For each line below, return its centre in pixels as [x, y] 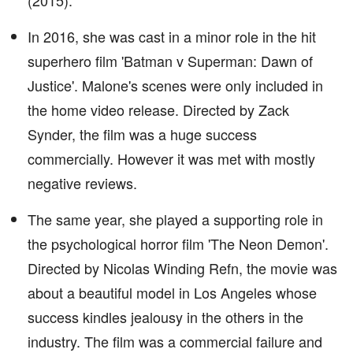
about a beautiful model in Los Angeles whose [172, 292]
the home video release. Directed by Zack [158, 110]
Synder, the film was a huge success [142, 134]
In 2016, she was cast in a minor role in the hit [172, 36]
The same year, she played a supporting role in [175, 219]
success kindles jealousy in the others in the [165, 317]
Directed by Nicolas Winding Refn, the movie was [182, 268]
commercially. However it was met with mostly [171, 158]
